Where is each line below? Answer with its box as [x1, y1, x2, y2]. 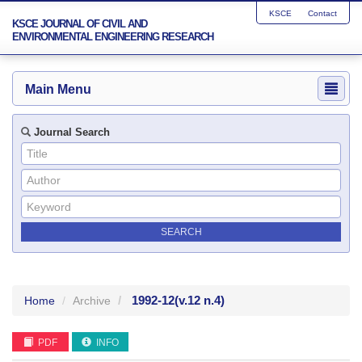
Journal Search [31, 126, 110, 138]
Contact [308, 9, 337, 18]
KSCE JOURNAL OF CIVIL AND [12, 18, 147, 30]
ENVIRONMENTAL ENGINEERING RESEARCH [12, 31, 213, 43]
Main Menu [25, 82, 91, 96]
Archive [73, 294, 111, 307]
